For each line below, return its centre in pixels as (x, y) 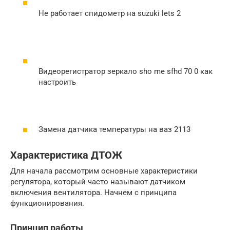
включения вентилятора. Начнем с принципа (93, 192)
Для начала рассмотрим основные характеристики (104, 171)
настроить (57, 82)
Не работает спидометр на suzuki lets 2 (110, 13)
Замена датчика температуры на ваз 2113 (114, 129)
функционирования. (47, 203)
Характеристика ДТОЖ (66, 155)
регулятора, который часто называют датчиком (98, 181)
